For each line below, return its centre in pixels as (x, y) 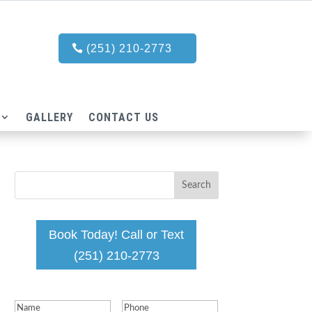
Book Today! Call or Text (117, 234)
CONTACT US (124, 118)
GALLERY (49, 118)
